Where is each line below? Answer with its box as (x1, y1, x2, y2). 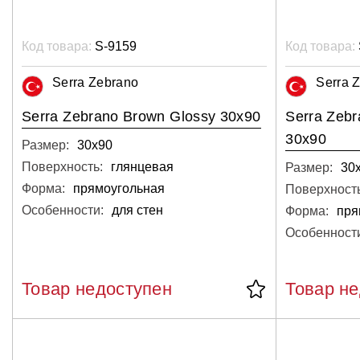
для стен (112, 202, 163, 217)
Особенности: (22, 202, 104, 217)
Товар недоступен (22, 278, 173, 299)
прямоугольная (73, 181, 165, 195)
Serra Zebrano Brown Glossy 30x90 (22, 108, 261, 125)
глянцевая (111, 159, 174, 174)
